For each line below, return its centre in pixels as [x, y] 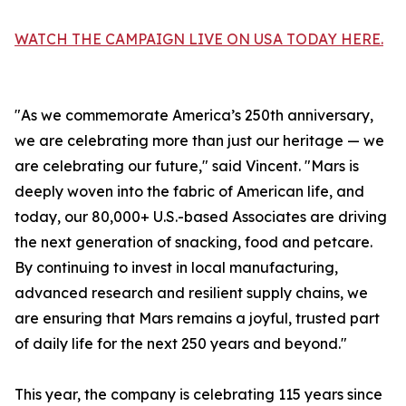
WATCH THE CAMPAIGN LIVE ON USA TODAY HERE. [199, 39]
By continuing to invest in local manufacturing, [176, 268]
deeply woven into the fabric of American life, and [189, 192]
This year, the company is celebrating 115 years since [198, 395]
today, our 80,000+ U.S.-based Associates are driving [201, 217]
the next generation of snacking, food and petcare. [193, 242]
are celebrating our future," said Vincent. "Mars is [187, 166]
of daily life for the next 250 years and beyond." [181, 344]
